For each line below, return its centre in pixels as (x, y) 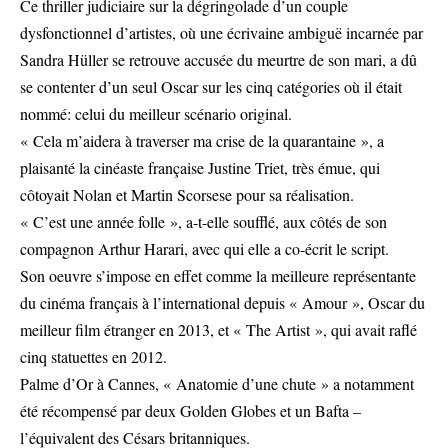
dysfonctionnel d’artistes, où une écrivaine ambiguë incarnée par (221, 33)
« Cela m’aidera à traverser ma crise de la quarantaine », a (202, 141)
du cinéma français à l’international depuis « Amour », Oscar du (222, 303)
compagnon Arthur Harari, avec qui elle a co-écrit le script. (204, 249)
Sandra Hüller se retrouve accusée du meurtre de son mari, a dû (218, 60)
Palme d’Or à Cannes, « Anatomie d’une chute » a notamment (217, 384)
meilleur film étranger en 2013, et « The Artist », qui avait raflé (218, 330)
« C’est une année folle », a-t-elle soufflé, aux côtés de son (203, 222)
